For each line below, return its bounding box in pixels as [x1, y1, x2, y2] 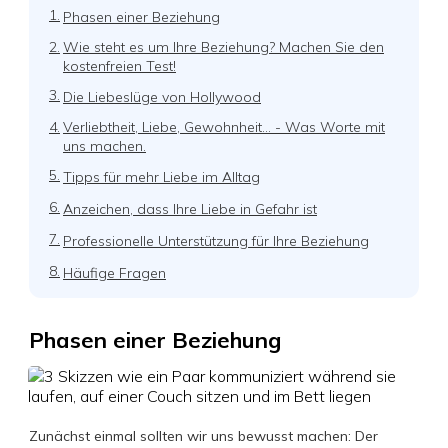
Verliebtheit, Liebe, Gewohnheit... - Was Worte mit [63, 118, 385, 136]
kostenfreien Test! [63, 57, 176, 75]
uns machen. [63, 137, 146, 155]
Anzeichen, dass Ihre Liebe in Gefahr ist [63, 199, 317, 218]
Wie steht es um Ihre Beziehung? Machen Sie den [63, 38, 384, 56]
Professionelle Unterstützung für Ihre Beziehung [63, 231, 369, 250]
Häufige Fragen [63, 263, 166, 282]
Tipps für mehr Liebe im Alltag [63, 167, 260, 186]
